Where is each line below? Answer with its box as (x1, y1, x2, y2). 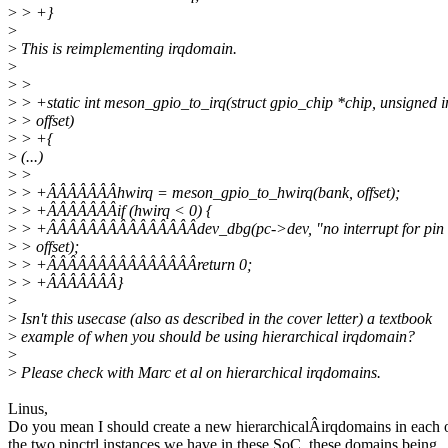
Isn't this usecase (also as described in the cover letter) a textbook (17, 310, 432, 328)
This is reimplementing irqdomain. (17, 40, 237, 58)
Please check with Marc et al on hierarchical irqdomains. (17, 364, 381, 382)
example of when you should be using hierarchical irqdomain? (17, 328, 415, 346)
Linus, (8, 400, 48, 418)
